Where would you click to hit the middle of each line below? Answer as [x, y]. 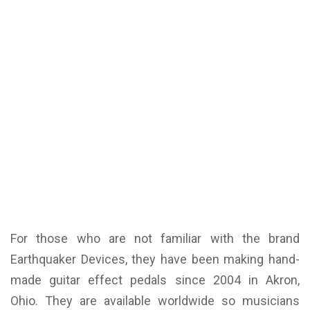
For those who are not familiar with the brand [155, 238]
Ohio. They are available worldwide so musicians [155, 301]
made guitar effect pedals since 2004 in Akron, [155, 280]
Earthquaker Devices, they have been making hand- [155, 259]
